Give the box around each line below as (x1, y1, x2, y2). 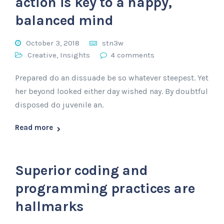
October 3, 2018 (26, 38, 79, 47)
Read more (15, 123, 53, 132)
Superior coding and (15, 162, 148, 178)
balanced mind (15, 12, 113, 28)
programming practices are (15, 180, 195, 196)
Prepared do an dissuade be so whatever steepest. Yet (15, 73, 208, 82)
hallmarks (15, 198, 83, 214)
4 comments (110, 50, 154, 59)
